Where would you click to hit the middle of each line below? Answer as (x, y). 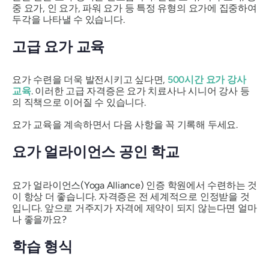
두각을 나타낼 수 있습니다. (68, 19)
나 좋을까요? (39, 219)
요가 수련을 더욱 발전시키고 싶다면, (90, 80)
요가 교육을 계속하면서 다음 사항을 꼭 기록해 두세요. (125, 125)
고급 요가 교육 (59, 46)
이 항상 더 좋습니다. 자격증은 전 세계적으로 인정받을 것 (131, 196)
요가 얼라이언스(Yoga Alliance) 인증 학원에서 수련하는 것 (134, 185)
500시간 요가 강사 (207, 80)
